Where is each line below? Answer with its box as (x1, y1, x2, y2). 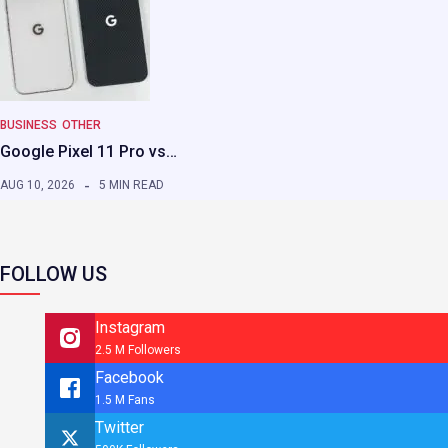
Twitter (95, 418, 144, 438)
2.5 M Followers (95, 343, 181, 358)
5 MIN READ (99, 178, 164, 193)
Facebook (95, 368, 164, 388)
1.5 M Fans (95, 393, 155, 408)
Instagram (95, 318, 165, 338)
